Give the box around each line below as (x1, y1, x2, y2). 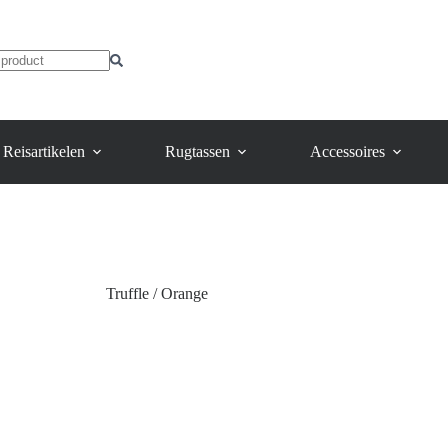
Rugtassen (165, 143, 230, 160)
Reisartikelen (3, 143, 85, 160)
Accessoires (310, 143, 385, 160)
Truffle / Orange (105, 284, 208, 302)
